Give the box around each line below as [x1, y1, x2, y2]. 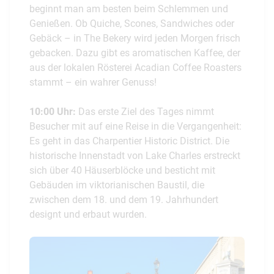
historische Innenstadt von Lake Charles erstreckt [29, 150, 240, 161]
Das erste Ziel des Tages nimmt [76, 106, 214, 117]
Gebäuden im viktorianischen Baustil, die [29, 179, 204, 191]
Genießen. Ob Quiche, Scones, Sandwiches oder [29, 18, 234, 29]
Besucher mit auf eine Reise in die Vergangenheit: [29, 120, 242, 132]
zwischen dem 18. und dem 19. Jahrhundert [29, 194, 218, 206]
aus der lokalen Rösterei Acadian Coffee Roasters [29, 62, 242, 73]
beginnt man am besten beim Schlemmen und [29, 3, 228, 15]
